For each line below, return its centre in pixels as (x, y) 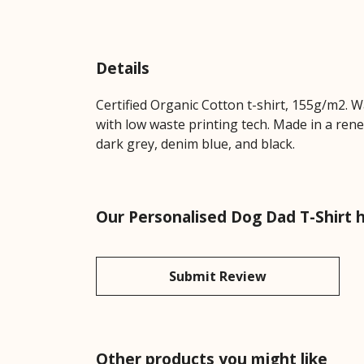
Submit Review (218, 277)
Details (123, 68)
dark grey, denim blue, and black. (195, 144)
